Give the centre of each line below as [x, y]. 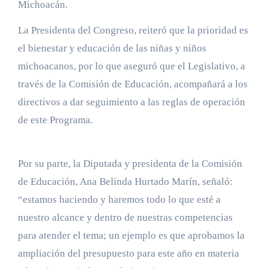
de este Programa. [55, 120]
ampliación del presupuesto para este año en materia [128, 253]
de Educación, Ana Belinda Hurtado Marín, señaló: [125, 181]
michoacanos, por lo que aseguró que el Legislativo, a [131, 66]
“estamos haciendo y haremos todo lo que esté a [119, 199]
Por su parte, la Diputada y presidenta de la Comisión [130, 163]
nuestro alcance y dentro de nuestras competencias [125, 217]
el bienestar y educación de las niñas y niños [112, 48]
